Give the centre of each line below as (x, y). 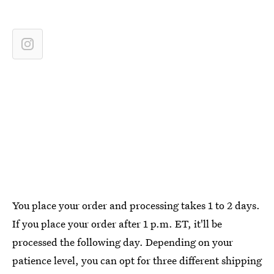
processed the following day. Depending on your (123, 242)
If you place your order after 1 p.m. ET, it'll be (117, 223)
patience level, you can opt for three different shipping (137, 260)
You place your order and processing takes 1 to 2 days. (136, 205)
